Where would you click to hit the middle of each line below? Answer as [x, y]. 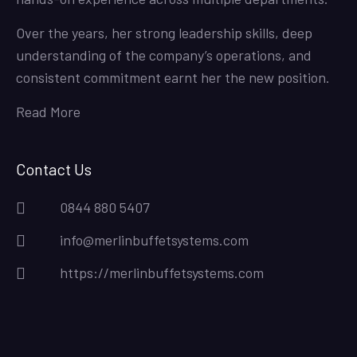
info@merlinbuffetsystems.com [154, 240]
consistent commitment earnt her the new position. [173, 78]
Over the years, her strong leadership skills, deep [164, 33]
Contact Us [54, 169]
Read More [48, 112]
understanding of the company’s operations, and [164, 55]
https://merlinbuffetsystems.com [162, 273]
